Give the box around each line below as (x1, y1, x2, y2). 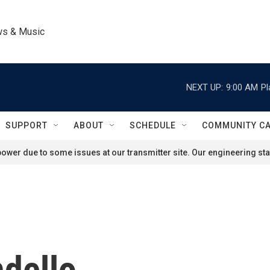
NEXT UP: (186, 81, 223, 93)
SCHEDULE (130, 121, 176, 130)
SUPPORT (5, 121, 48, 130)
